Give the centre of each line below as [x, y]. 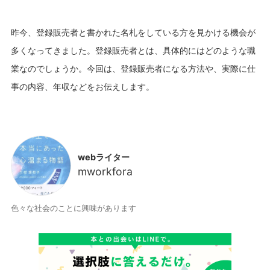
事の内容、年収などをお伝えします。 [82, 86]
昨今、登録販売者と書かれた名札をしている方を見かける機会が [133, 32]
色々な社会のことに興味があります [73, 208]
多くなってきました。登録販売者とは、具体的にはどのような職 [133, 50]
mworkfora [105, 172]
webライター [103, 157]
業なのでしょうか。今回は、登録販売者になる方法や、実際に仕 [133, 68]
